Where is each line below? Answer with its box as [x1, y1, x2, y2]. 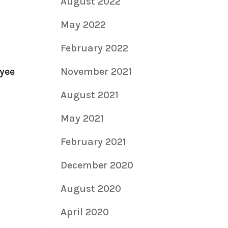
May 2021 [61, 112, 104, 124]
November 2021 [61, 65, 132, 77]
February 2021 [61, 135, 127, 148]
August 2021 [61, 89, 119, 101]
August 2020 [61, 182, 122, 194]
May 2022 [61, 18, 106, 31]
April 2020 [61, 206, 109, 218]
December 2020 [61, 159, 134, 171]
